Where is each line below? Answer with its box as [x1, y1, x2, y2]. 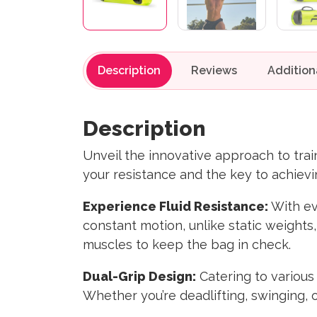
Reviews [191, 64, 237, 78]
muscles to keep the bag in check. [83, 237, 291, 253]
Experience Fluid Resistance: [83, 199, 268, 214]
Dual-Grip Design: [83, 269, 196, 284]
